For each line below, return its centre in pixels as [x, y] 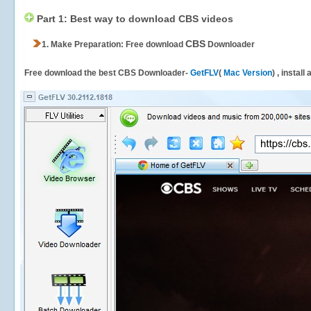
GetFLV [204, 73]
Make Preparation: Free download [117, 44]
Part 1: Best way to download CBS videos [134, 19]
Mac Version [248, 73]
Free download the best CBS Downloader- [107, 73]
